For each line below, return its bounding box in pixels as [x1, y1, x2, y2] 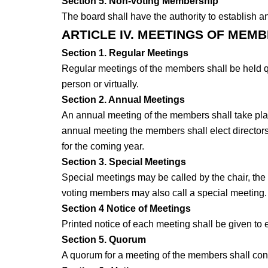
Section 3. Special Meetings [61, 157, 186, 167]
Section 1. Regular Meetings [61, 48, 188, 59]
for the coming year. [61, 141, 147, 152]
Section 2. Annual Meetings [61, 95, 185, 105]
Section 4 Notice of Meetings [61, 203, 191, 214]
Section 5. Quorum [61, 234, 146, 245]
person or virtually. [61, 79, 144, 90]
